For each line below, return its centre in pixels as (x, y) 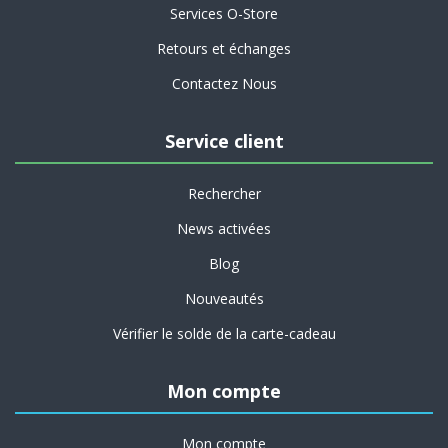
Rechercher (224, 194)
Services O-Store (224, 14)
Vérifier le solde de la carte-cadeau (224, 334)
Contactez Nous (224, 84)
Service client (224, 141)
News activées (224, 229)
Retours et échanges (224, 49)
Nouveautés (224, 299)
